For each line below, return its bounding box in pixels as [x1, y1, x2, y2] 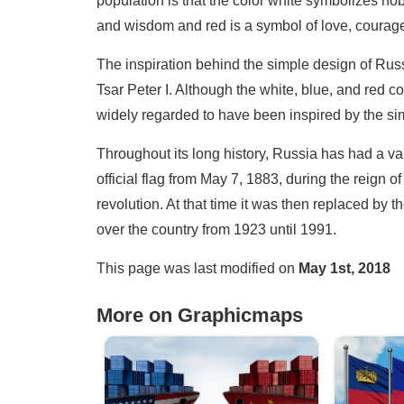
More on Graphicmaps [96, 303, 303, 326]
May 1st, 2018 [298, 260, 390, 276]
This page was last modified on [96, 260, 298, 276]
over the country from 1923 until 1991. [96, 221, 336, 237]
